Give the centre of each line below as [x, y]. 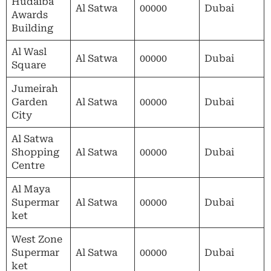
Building [32, 28]
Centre [28, 165]
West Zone [37, 239]
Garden [30, 102]
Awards [30, 15]
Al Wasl [29, 51]
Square [29, 65]
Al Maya [31, 189]
